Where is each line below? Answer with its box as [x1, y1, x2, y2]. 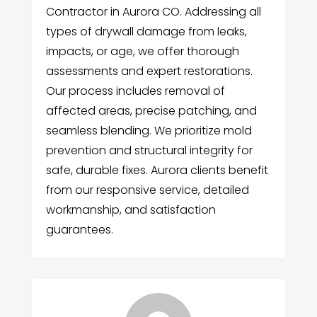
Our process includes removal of [45, 82, 225, 99]
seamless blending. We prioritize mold [45, 122, 252, 139]
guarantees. [45, 221, 113, 238]
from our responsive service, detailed [45, 181, 249, 198]
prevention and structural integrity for [45, 142, 253, 158]
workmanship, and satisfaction [45, 201, 216, 218]
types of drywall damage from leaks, [45, 23, 247, 40]
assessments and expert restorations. [45, 62, 253, 79]
